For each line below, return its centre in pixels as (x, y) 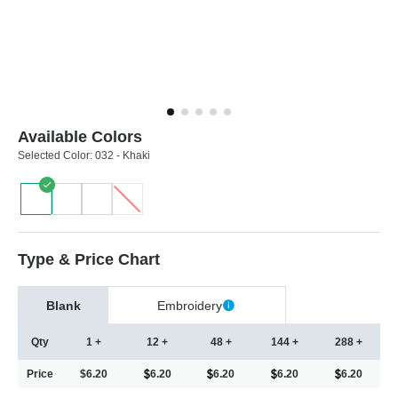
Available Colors (80, 137)
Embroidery (190, 306)
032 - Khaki (123, 156)
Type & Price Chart (89, 260)
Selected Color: (56, 156)
